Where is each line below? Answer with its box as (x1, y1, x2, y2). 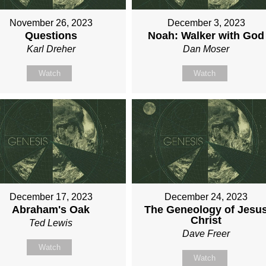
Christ (191, 214, 222, 226)
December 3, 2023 (167, 18, 245, 28)
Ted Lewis (29, 217, 73, 228)
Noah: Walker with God (148, 30, 265, 42)
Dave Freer (182, 228, 230, 239)
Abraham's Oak (12, 203, 90, 216)
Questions (24, 30, 77, 42)
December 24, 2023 (164, 191, 248, 202)
